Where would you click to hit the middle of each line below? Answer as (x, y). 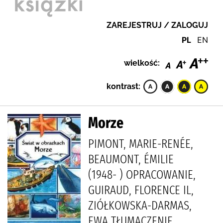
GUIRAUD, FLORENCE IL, (141, 190)
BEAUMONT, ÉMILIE (131, 159)
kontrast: (123, 86)
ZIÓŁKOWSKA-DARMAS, (140, 205)
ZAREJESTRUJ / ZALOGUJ (157, 25)
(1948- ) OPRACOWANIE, (142, 174)
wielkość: (142, 63)
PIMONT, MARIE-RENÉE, (141, 144)
